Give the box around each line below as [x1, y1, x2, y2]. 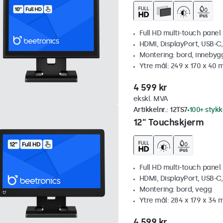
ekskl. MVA [133, 95, 168, 104]
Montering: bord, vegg [139, 185, 212, 194]
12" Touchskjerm [133, 117, 204, 128]
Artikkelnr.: [133, 106, 170, 114]
